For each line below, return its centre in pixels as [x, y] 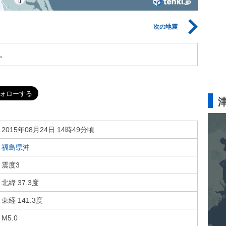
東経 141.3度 [22, 200]
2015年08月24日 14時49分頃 [48, 130]
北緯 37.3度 [20, 183]
